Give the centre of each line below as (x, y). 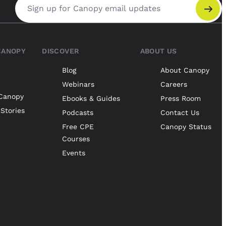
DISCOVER (61, 51)
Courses (76, 139)
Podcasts (78, 113)
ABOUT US (158, 51)
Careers (174, 84)
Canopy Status (186, 127)
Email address (42, 14)
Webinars (78, 84)
